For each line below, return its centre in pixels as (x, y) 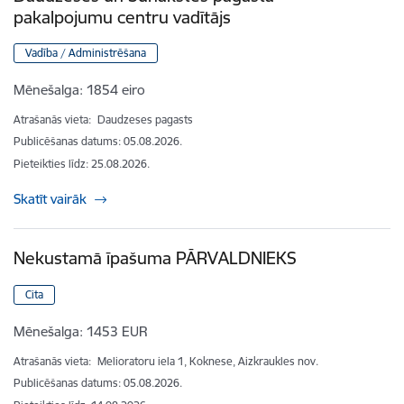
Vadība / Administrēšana (86, 53)
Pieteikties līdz (50, 164)
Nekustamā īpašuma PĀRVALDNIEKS (155, 258)
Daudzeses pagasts (145, 120)
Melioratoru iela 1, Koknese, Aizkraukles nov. (208, 362)
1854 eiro (116, 90)
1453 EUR (117, 332)
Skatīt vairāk (50, 199)
